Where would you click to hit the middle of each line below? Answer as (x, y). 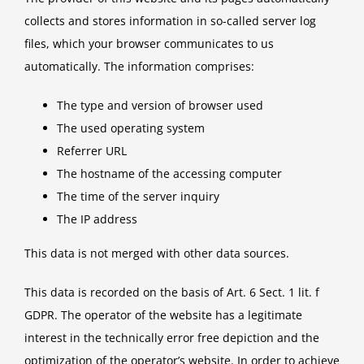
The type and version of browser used (160, 106)
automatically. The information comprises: (139, 67)
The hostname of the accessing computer (169, 174)
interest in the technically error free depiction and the (172, 338)
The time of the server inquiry (138, 197)
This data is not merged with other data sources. (157, 253)
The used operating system (131, 128)
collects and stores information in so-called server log (170, 21)
